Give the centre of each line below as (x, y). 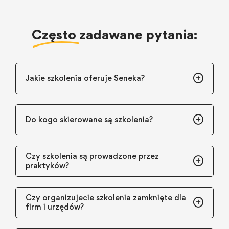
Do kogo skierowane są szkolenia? (89, 119)
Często (55, 34)
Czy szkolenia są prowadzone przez (92, 156)
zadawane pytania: (138, 34)
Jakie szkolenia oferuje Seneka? (85, 78)
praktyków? (47, 165)
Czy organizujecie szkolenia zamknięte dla (106, 197)
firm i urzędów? (55, 207)
